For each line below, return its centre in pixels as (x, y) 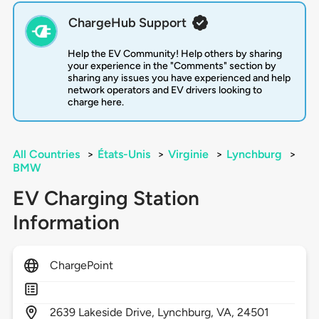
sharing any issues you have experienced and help (179, 78)
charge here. (95, 103)
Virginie (188, 155)
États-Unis (124, 155)
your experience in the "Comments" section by (172, 66)
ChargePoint (82, 266)
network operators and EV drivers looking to (164, 90)
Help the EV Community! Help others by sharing (174, 54)
